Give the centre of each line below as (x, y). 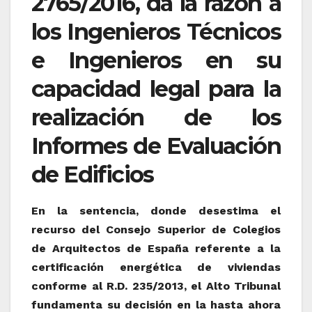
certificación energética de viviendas (156, 267)
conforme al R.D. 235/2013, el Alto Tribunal (156, 286)
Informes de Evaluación (156, 146)
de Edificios (93, 175)
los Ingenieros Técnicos (156, 32)
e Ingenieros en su (156, 61)
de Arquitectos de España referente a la (156, 249)
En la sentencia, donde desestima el (156, 211)
